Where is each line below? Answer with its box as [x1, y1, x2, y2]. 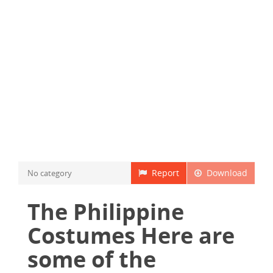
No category [27, 168, 72, 179]
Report [147, 167, 179, 179]
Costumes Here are [27, 221, 235, 250]
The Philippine [27, 197, 184, 227]
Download [202, 167, 247, 179]
